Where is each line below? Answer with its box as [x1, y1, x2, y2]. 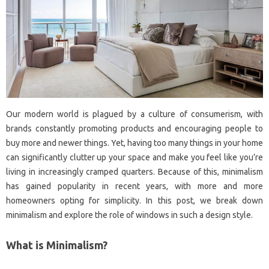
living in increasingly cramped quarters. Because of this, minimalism [6, 166, 263, 177]
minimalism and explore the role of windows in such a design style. [6, 210, 253, 220]
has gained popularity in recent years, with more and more [6, 181, 263, 191]
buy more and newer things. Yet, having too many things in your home [6, 138, 263, 148]
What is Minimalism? [6, 238, 107, 251]
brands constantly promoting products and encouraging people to [6, 123, 263, 133]
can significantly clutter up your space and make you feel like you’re [6, 152, 263, 162]
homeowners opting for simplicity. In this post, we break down [6, 195, 263, 205]
